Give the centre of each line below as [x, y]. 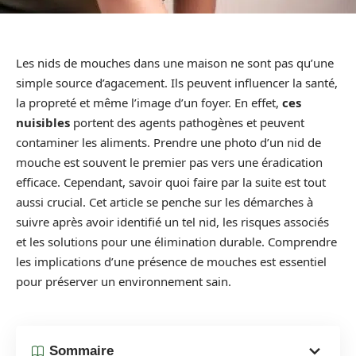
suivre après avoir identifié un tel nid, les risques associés [172, 222]
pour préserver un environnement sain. [124, 281]
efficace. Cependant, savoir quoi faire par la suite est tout [171, 182]
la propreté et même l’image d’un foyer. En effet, [149, 103]
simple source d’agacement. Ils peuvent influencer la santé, [177, 83]
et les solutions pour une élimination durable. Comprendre [176, 242]
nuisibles [43, 122]
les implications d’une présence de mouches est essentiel [171, 261]
